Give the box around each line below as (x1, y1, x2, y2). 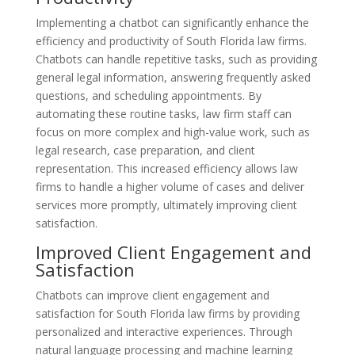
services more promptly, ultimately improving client (35, 197, 297, 212)
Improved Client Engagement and (35, 239, 311, 264)
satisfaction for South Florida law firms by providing (35, 305, 300, 321)
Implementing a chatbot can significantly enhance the (35, 14, 309, 30)
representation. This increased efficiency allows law (35, 160, 298, 176)
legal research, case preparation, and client (35, 142, 255, 158)
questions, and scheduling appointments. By (35, 87, 261, 103)
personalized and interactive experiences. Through (35, 323, 292, 339)
